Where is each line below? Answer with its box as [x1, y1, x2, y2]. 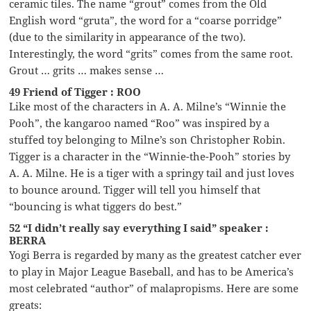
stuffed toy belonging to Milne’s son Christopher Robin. [9, 133, 286, 147]
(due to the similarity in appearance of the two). [9, 30, 246, 44]
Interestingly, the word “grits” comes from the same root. [9, 47, 294, 61]
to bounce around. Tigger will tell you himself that [9, 183, 261, 197]
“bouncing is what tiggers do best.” [9, 199, 183, 214]
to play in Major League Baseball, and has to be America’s [9, 264, 294, 279]
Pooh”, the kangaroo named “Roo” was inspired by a [9, 116, 270, 131]
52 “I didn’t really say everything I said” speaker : [9, 221, 269, 235]
